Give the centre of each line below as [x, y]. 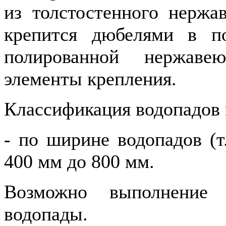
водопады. [46, 214]
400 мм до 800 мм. [79, 161]
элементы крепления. [90, 79]
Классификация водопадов [115, 109]
